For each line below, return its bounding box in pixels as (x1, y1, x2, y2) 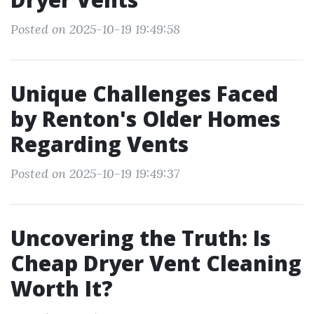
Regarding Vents (11, 130, 189, 158)
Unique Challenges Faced (11, 79, 278, 108)
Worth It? (11, 274, 113, 303)
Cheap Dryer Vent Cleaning (11, 249, 301, 278)
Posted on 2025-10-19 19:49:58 (11, 21, 180, 37)
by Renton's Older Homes (11, 104, 280, 133)
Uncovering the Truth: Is (11, 224, 271, 252)
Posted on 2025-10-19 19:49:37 (11, 165, 179, 182)
